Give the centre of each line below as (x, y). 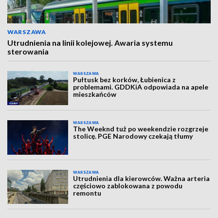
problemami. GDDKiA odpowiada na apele (141, 87)
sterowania (28, 51)
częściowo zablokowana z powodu (128, 185)
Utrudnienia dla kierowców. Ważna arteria (142, 178)
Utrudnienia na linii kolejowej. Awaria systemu (90, 43)
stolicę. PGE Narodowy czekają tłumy (133, 136)
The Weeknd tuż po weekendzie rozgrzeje (141, 129)
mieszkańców (95, 94)
